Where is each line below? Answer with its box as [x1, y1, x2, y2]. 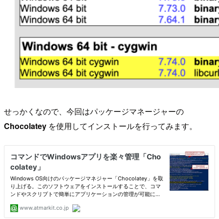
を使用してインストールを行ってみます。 [46, 120, 197, 132]
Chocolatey [4, 120, 46, 132]
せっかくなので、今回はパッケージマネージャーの [4, 106, 184, 117]
